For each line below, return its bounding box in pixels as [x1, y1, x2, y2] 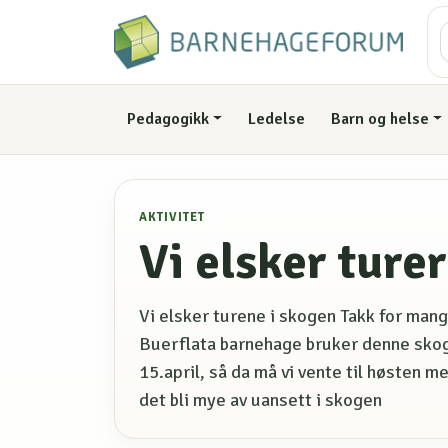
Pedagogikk [126, 109, 209, 130]
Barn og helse [330, 109, 429, 130]
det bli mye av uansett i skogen [139, 388, 382, 411]
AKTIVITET [139, 208, 205, 225]
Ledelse [248, 109, 306, 130]
